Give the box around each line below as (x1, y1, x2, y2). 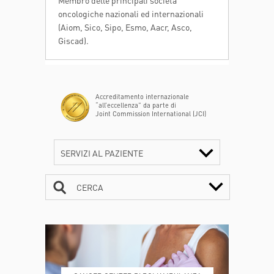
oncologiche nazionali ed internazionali (58, 7, 204, 19)
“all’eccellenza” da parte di (95, 100, 176, 109)
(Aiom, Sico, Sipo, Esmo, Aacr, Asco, (58, 21, 192, 32)
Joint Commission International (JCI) (95, 109, 206, 118)
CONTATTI (81, 210, 111, 220)
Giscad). (58, 34, 89, 46)
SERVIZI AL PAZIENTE (61, 147, 143, 158)
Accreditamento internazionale (95, 92, 189, 101)
